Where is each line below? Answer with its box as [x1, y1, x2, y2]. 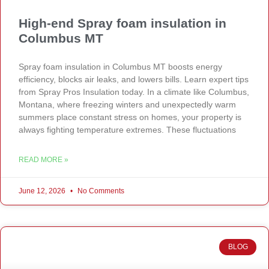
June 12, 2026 [19, 187, 67, 196]
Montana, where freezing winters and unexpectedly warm [19, 100, 236, 110]
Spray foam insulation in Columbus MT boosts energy [19, 62, 222, 72]
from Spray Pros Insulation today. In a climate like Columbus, [19, 87, 249, 97]
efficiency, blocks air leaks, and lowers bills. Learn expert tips [19, 74, 249, 85]
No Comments [76, 187, 124, 196]
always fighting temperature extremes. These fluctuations [19, 125, 236, 135]
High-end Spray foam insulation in [19, 16, 226, 31]
